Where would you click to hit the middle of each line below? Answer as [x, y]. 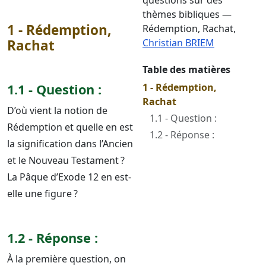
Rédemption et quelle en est [70, 127]
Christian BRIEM [178, 43]
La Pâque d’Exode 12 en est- [69, 177]
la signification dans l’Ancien [70, 144]
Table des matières [186, 69]
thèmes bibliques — [187, 14]
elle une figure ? [42, 194]
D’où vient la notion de [57, 110]
